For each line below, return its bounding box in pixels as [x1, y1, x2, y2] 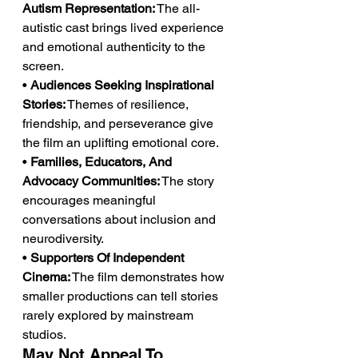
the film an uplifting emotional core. [22, 135, 219, 150]
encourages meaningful [22, 193, 159, 208]
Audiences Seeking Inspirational [30, 78, 217, 93]
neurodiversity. [22, 231, 104, 246]
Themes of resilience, [66, 97, 192, 112]
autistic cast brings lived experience [22, 20, 227, 35]
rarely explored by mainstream [22, 308, 197, 323]
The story [160, 173, 217, 189]
